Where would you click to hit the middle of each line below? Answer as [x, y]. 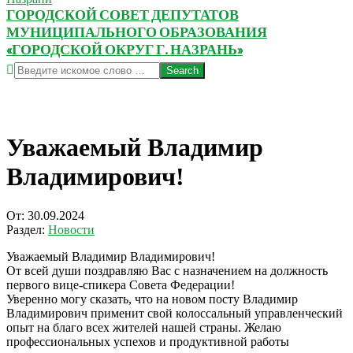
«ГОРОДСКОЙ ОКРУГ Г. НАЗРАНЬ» [124, 50]
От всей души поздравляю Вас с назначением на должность [167, 270]
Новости [71, 229]
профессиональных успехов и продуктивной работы [148, 341]
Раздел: [26, 229]
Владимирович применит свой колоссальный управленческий [175, 313]
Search [22, 68]
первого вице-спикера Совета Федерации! [121, 284]
